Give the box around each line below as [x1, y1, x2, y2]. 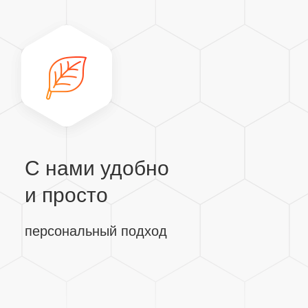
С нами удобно [25, 157, 169, 179]
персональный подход [25, 223, 167, 239]
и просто [25, 184, 108, 206]
